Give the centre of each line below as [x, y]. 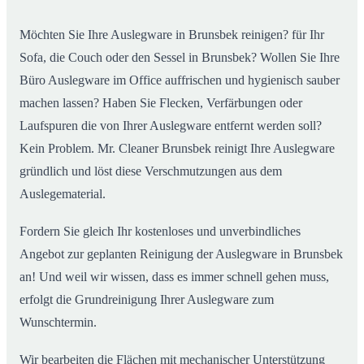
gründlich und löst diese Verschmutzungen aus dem [151, 171]
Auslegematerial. [63, 194]
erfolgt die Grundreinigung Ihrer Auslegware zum [147, 300]
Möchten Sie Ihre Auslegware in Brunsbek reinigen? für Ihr [172, 35]
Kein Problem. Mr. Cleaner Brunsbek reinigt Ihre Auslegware [177, 149]
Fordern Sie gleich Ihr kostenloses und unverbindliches [160, 232]
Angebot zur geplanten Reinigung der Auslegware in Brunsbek [181, 254]
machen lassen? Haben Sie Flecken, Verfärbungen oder [161, 103]
